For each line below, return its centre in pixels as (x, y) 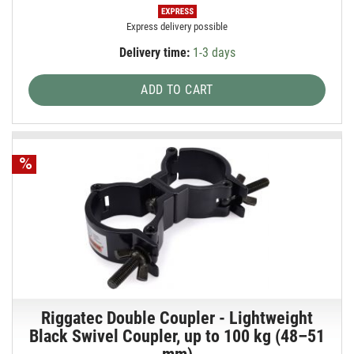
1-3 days (212, 53)
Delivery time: (154, 53)
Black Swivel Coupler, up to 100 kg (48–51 (177, 336)
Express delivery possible (177, 27)
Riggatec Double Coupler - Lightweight (177, 318)
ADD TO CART (177, 90)
